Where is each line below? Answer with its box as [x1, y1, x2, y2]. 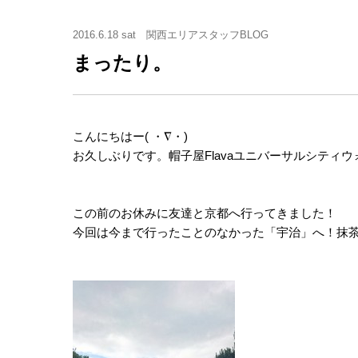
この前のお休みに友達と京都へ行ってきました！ [73, 206, 336, 220]
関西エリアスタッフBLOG [146, 29, 268, 41]
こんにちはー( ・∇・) [73, 129, 188, 143]
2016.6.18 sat [73, 29, 136, 41]
